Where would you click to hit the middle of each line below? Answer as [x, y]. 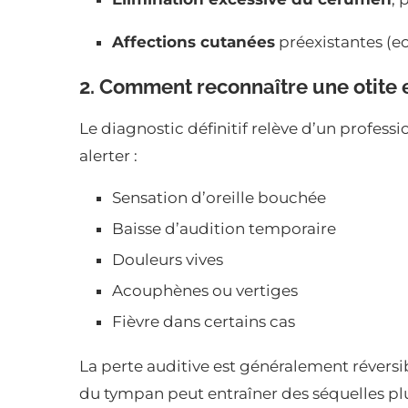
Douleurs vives [168, 260]
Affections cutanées [194, 42]
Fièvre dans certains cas [204, 322]
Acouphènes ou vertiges [205, 291]
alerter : [108, 156]
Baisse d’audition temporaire [224, 229]
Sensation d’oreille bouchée [219, 198]
